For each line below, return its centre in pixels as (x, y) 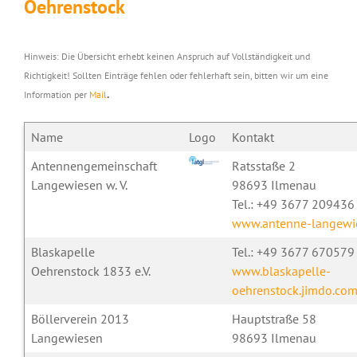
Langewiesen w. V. (79, 185)
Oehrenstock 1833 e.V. (90, 271)
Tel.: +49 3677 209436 (293, 204)
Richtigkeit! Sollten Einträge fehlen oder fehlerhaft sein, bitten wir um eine (176, 75)
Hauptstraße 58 (274, 319)
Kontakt (254, 137)
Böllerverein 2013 (80, 319)
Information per (56, 94)
